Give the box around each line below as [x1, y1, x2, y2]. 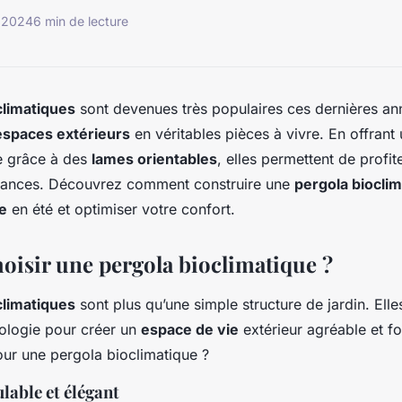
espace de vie [141, 319, 239, 338]
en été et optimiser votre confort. [7, 199, 235, 218]
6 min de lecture [33, 13, 128, 30]
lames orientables [92, 149, 217, 168]
